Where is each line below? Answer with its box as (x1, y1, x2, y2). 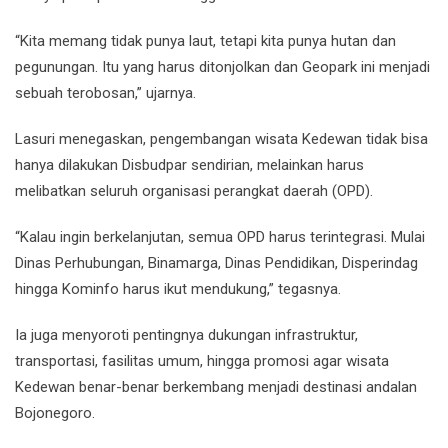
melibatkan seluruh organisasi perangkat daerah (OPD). (15, 182, 373, 200)
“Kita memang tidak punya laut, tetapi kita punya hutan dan (15, 32, 396, 50)
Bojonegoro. (15, 404, 95, 422)
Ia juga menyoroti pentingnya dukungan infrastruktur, (15, 326, 358, 344)
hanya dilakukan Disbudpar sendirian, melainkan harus (15, 156, 364, 174)
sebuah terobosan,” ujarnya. (15, 84, 196, 102)
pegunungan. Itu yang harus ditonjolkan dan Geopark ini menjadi (15, 58, 430, 76)
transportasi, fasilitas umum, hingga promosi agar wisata (15, 352, 389, 370)
